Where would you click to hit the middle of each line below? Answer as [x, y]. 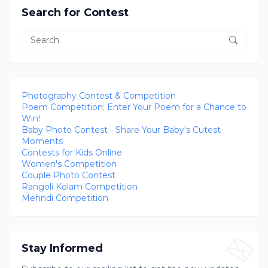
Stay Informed [62, 248]
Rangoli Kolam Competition [80, 186]
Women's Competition [69, 164]
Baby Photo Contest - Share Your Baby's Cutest [121, 130]
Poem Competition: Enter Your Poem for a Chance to [134, 107]
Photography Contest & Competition [99, 95]
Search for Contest [75, 12]
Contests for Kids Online [72, 152]
